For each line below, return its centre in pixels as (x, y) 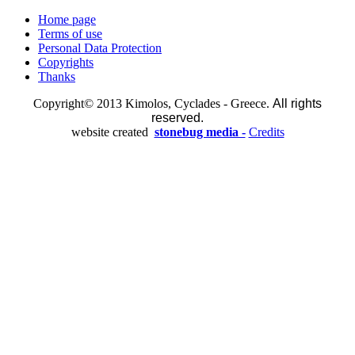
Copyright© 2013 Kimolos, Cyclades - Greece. (153, 104)
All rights (297, 104)
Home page (67, 20)
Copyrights (66, 63)
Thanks (57, 77)
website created (111, 132)
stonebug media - (200, 132)
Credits (266, 132)
